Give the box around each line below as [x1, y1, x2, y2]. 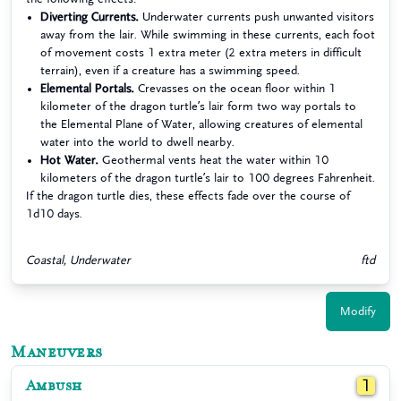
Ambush [26, 377, 82, 395]
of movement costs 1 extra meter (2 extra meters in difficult [40, 47, 362, 58]
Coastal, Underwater [26, 254, 131, 266]
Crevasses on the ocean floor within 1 [134, 82, 336, 94]
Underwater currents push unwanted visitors [139, 11, 374, 22]
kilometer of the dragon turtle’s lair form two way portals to [40, 100, 356, 112]
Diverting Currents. [40, 11, 139, 22]
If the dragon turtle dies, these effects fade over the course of [26, 190, 350, 201]
